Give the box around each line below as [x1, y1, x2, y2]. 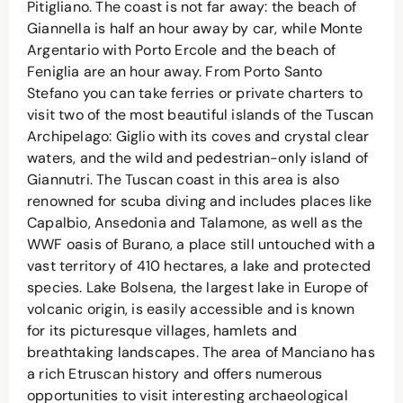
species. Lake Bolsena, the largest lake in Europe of [27, 277, 369, 297]
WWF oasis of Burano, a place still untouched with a [27, 234, 376, 254]
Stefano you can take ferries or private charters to [27, 83, 363, 103]
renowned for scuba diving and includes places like [27, 191, 372, 210]
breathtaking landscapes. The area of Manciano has [27, 342, 375, 362]
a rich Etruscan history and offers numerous [27, 363, 323, 383]
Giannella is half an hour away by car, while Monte [27, 18, 363, 38]
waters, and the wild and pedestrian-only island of [27, 148, 369, 167]
